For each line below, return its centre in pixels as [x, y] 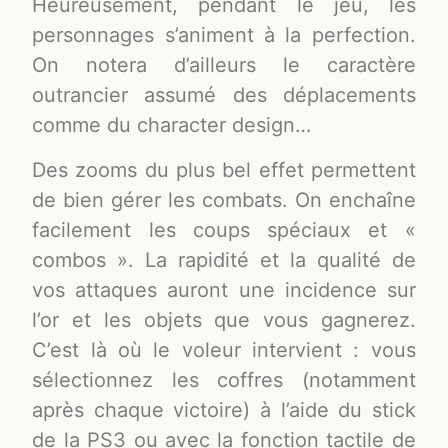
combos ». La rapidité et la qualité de [224, 259]
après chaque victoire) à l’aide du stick [224, 409]
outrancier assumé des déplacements [224, 95]
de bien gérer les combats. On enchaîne [224, 199]
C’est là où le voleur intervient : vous [224, 349]
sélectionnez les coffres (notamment [224, 379]
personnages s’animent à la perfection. [224, 35]
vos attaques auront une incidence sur [224, 289]
